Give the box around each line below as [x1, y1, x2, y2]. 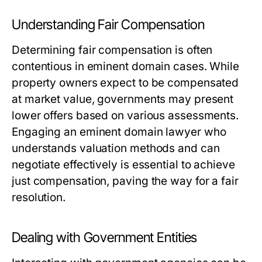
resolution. [12, 191, 65, 205]
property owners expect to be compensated [12, 76, 239, 90]
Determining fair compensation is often [12, 43, 213, 57]
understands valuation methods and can [12, 142, 220, 156]
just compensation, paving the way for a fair [12, 174, 239, 188]
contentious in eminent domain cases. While [12, 60, 240, 74]
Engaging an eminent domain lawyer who [12, 125, 226, 139]
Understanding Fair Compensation [12, 16, 205, 33]
